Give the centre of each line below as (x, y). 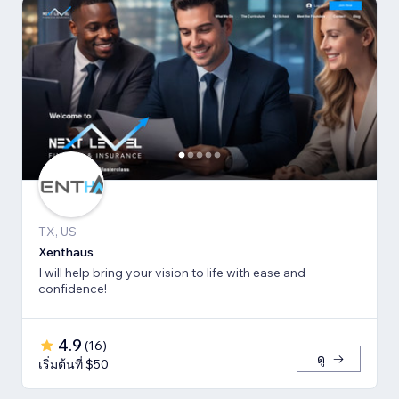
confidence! (73, 288)
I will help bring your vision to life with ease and (172, 272)
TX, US (57, 231)
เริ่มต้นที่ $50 (73, 364)
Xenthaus (66, 252)
